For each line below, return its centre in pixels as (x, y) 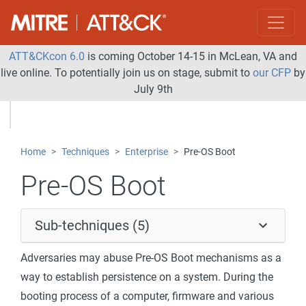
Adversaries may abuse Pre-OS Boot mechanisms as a (151, 258)
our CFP (272, 73)
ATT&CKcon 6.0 (47, 56)
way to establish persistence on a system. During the (147, 277)
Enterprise (147, 152)
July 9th (153, 89)
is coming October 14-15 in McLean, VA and (191, 56)
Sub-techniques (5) (92, 225)
